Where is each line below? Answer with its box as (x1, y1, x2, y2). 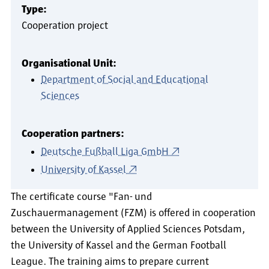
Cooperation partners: (22, 128, 124, 140)
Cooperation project (22, 20, 108, 32)
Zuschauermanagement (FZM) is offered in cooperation (11, 208, 256, 219)
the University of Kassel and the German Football (11, 240, 226, 252)
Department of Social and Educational (41, 74, 208, 86)
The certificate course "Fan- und (11, 192, 152, 203)
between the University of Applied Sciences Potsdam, (11, 224, 245, 235)
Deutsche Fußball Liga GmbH (41, 147, 169, 158)
